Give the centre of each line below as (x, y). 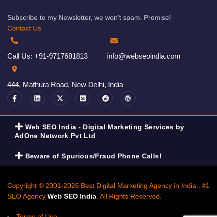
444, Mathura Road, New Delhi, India (65, 85)
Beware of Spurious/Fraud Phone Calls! (93, 156)
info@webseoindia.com (144, 56)
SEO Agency (27, 196)
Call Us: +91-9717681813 (47, 56)
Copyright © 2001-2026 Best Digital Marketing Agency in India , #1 (108, 185)
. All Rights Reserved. (129, 196)
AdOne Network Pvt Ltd (55, 135)
